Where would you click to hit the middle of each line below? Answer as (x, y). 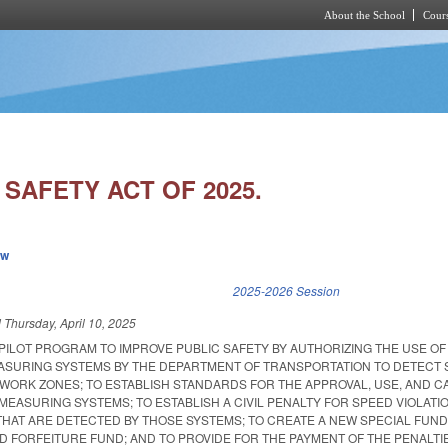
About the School (364, 15)
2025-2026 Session (287, 291)
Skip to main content (207, 41)
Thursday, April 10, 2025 (70, 323)
